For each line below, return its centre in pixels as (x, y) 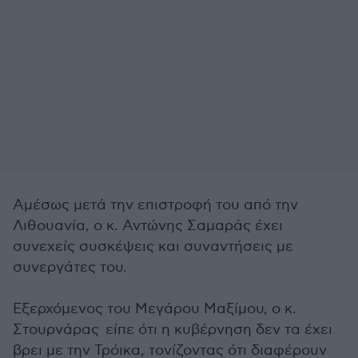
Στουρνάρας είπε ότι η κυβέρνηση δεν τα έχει (173, 330)
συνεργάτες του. (70, 267)
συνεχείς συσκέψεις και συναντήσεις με (153, 247)
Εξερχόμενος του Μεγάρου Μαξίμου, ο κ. (155, 309)
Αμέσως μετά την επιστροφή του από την (155, 205)
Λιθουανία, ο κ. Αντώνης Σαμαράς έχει (148, 226)
